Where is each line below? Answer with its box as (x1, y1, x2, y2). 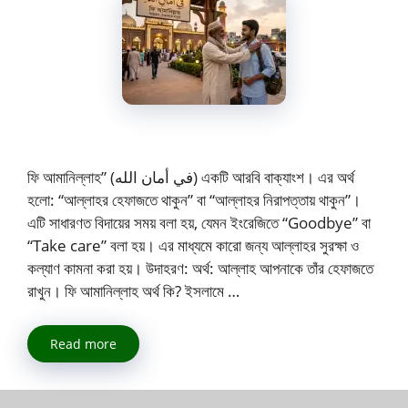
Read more (50, 335, 117, 353)
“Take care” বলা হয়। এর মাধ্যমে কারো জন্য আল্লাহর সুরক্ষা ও (27, 234, 359, 256)
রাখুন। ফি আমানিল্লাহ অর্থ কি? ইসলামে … (27, 280, 240, 301)
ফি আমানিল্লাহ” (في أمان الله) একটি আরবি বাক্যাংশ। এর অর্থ (27, 166, 115, 188)
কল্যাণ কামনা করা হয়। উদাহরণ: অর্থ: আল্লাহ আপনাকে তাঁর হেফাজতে (27, 257, 373, 279)
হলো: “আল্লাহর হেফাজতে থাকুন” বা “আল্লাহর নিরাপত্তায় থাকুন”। (27, 189, 361, 210)
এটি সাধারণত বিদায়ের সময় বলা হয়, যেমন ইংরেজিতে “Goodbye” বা (27, 211, 371, 233)
